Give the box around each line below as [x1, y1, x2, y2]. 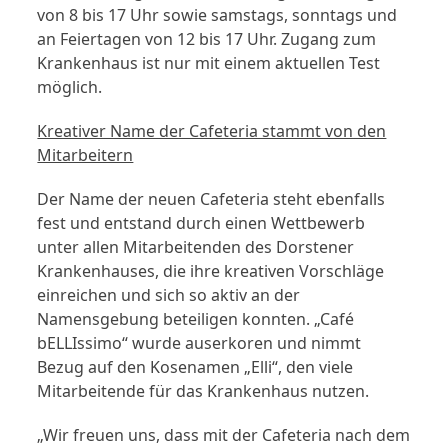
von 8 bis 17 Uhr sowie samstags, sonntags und [37, 4, 398, 27]
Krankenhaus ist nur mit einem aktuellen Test [37, 52, 381, 75]
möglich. [37, 76, 103, 99]
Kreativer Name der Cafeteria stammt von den [37, 120, 387, 143]
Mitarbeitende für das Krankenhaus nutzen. [37, 380, 370, 403]
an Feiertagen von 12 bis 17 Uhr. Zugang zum [37, 28, 377, 51]
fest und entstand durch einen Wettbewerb [37, 212, 366, 235]
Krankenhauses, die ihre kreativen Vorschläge [37, 260, 385, 283]
